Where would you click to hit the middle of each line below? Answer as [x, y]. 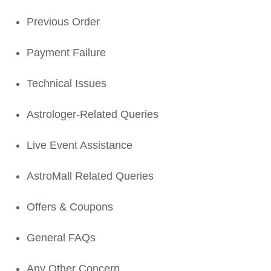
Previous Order [63, 22]
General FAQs [61, 238]
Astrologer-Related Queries [93, 114]
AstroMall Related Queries [90, 176]
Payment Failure [66, 53]
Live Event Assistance [80, 145]
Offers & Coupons [70, 207]
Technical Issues [67, 83]
